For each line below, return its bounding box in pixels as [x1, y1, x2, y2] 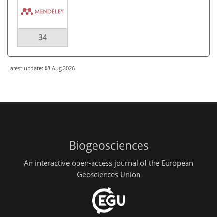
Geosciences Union [77, 169, 140, 179]
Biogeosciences [68, 138, 149, 153]
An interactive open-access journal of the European [24, 157, 193, 168]
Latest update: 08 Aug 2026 [7, 64, 75, 72]
